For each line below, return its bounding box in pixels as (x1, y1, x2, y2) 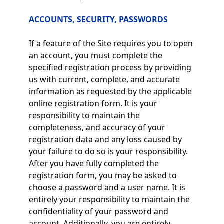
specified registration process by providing (28, 62, 191, 73)
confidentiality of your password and (28, 206, 168, 217)
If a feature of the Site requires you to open (28, 38, 193, 49)
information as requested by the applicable (28, 86, 192, 97)
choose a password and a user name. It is (28, 182, 185, 193)
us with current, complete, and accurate (28, 74, 180, 85)
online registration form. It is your (28, 98, 157, 109)
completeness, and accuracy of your (28, 122, 165, 133)
